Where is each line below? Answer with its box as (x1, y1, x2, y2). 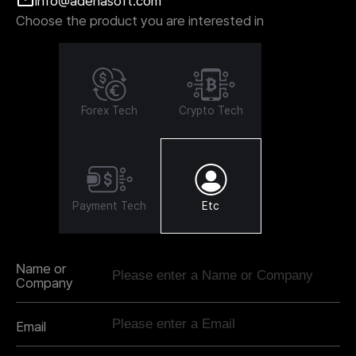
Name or (16, 260, 66, 277)
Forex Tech (81, 103, 138, 117)
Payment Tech (72, 199, 147, 212)
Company (16, 274, 73, 291)
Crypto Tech (178, 103, 243, 117)
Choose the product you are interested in (16, 12, 264, 29)
